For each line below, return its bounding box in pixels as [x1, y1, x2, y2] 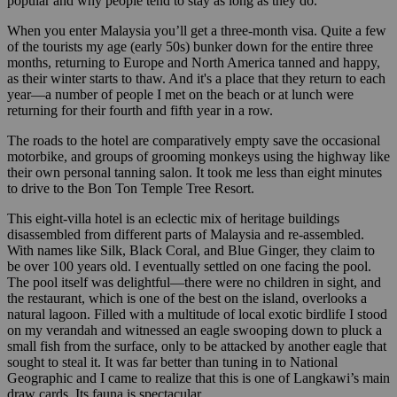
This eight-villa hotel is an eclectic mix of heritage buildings [7, 210, 339, 226]
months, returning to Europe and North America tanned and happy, [7, 54, 380, 70]
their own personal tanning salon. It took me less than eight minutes [7, 164, 382, 180]
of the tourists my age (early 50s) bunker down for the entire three [7, 38, 373, 54]
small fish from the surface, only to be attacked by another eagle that [7, 338, 386, 354]
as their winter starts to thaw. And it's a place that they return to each [7, 70, 385, 86]
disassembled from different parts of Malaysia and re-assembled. [7, 226, 364, 242]
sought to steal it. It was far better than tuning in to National [7, 354, 338, 370]
